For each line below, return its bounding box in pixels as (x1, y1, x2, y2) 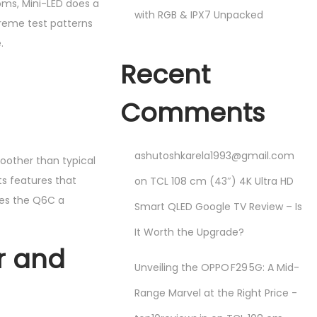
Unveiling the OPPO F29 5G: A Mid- (134, 260, 300, 275)
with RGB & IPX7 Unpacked (134, 8, 264, 22)
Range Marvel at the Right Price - (134, 286, 298, 300)
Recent (120, 57, 211, 93)
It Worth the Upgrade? (134, 225, 245, 239)
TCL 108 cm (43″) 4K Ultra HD (150, 174, 294, 188)
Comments (120, 95, 265, 131)
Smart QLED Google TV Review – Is (134, 200, 303, 214)
